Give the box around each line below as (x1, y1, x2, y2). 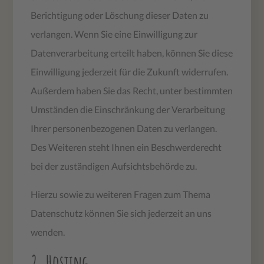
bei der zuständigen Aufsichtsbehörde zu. (31, 160, 197, 171)
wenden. (31, 226, 65, 237)
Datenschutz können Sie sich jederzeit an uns (31, 207, 212, 219)
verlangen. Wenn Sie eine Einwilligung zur (31, 28, 198, 39)
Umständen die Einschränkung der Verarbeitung (31, 103, 226, 115)
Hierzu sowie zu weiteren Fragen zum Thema (31, 188, 211, 200)
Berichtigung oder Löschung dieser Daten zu (31, 9, 209, 21)
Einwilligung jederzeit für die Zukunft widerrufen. (31, 65, 229, 77)
